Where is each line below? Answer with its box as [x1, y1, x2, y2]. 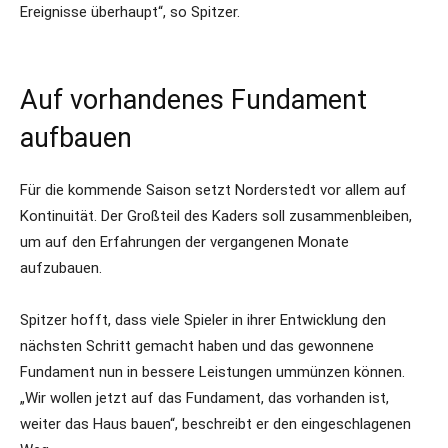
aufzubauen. [20, 259, 102, 277]
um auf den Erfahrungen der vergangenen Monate [20, 233, 349, 251]
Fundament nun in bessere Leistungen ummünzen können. [20, 363, 405, 381]
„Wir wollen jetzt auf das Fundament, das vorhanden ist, [20, 389, 389, 407]
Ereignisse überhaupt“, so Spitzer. [20, 3, 240, 21]
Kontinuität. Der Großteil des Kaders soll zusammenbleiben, [20, 207, 412, 225]
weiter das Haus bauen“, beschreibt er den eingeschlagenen [20, 415, 411, 433]
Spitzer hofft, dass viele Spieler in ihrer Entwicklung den [20, 311, 386, 329]
